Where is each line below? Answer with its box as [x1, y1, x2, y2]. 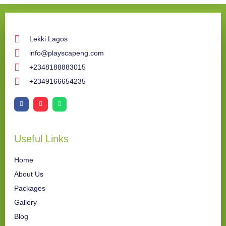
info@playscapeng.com [29, 48, 104, 57]
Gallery [14, 198, 37, 206]
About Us [14, 169, 43, 178]
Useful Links [14, 133, 69, 144]
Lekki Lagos [29, 34, 68, 43]
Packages [14, 184, 45, 192]
